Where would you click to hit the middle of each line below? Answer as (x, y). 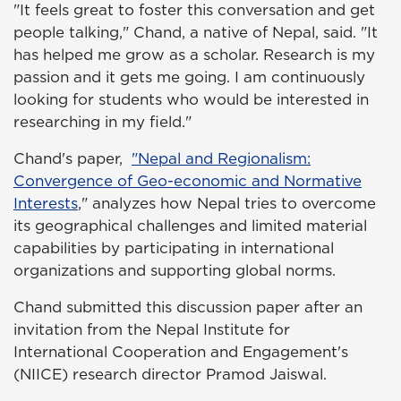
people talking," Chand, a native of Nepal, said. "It (196, 33)
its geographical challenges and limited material (190, 226)
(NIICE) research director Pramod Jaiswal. (170, 375)
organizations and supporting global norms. (175, 271)
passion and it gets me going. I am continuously (189, 77)
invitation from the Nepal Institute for (152, 330)
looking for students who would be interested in (191, 100)
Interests (46, 204)
